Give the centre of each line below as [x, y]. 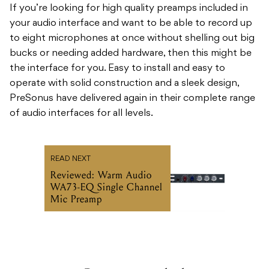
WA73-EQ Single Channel [107, 187]
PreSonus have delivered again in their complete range [132, 99]
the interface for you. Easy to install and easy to [117, 69]
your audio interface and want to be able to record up [131, 24]
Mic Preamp [76, 199]
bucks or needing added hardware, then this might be [131, 54]
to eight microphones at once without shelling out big [132, 39]
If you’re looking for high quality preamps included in [129, 9]
